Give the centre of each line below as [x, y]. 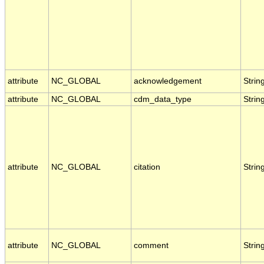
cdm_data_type [163, 100]
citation [147, 167]
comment [151, 246]
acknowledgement [168, 81]
